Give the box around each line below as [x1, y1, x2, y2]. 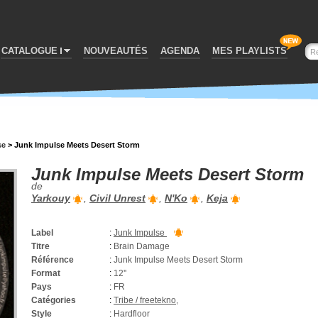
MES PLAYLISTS [212, 45, 287, 56]
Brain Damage [114, 241, 170, 251]
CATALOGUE [1, 45, 57, 56]
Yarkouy [31, 192, 70, 204]
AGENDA [160, 45, 199, 56]
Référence [31, 255, 74, 265]
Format [31, 268, 60, 278]
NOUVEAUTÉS [84, 45, 148, 56]
